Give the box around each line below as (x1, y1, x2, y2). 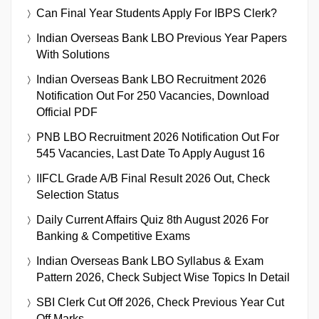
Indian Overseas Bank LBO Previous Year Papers (36, 31, 287, 44)
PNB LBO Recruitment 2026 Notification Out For (36, 130, 279, 143)
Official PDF (36, 105, 98, 118)
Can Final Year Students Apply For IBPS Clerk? (36, 6, 277, 19)
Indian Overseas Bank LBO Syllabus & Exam (36, 254, 263, 267)
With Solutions (36, 48, 110, 61)
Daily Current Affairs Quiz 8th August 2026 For (36, 213, 268, 226)
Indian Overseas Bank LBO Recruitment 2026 (36, 73, 266, 85)
